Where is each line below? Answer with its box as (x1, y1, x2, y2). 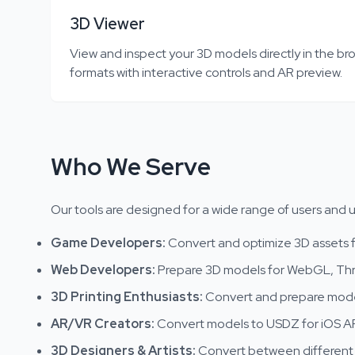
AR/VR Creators (51, 315, 151, 332)
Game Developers (51, 235, 162, 251)
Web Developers (51, 261, 152, 278)
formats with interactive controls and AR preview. (70, 64, 342, 81)
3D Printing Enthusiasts (51, 288, 200, 305)
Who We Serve (51, 151, 211, 182)
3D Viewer (70, 13, 145, 34)
